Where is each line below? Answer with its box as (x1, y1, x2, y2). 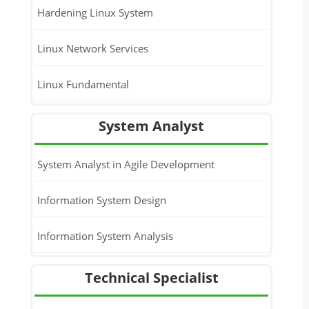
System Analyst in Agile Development (37, 157, 215, 171)
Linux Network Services (37, 41, 148, 55)
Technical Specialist (84, 268, 219, 287)
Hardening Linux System (37, 5, 153, 19)
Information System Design (37, 192, 166, 207)
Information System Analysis (37, 228, 173, 243)
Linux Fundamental (37, 77, 129, 91)
